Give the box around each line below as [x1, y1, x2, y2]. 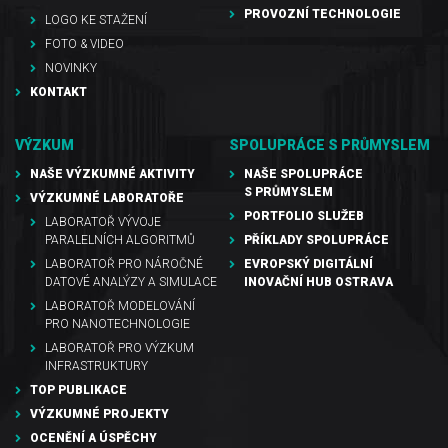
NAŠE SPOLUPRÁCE [244, 166, 363, 181]
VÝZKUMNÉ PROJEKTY [30, 406, 169, 421]
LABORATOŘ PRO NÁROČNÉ [45, 256, 203, 271]
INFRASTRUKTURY [45, 358, 148, 373]
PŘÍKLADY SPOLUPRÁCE [244, 232, 389, 247]
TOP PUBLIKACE [30, 382, 127, 397]
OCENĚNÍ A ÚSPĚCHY [30, 430, 157, 445]
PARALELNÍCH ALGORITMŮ [45, 232, 195, 247]
